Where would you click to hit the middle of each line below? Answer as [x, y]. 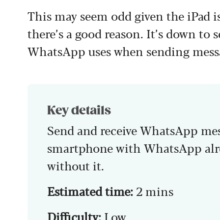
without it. [76, 165]
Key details [79, 110]
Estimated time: [90, 191]
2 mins [153, 191]
